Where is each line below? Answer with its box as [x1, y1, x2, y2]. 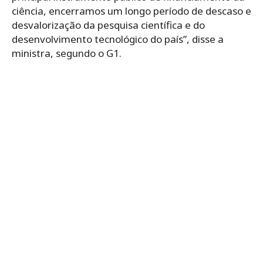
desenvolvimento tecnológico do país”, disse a [12, 32, 224, 46]
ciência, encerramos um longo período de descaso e [12, 4, 251, 18]
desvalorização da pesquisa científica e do [12, 18, 205, 32]
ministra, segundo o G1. [12, 46, 122, 60]
